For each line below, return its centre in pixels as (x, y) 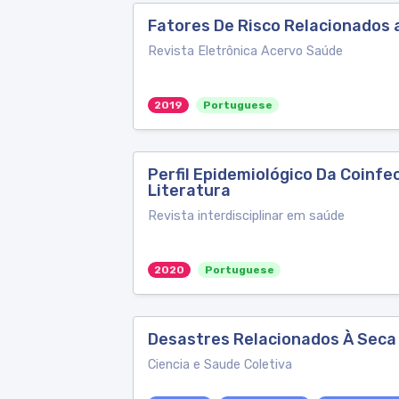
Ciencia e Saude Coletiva (220, 365)
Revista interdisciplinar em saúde (246, 216)
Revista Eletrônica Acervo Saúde (245, 51)
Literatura (189, 191)
